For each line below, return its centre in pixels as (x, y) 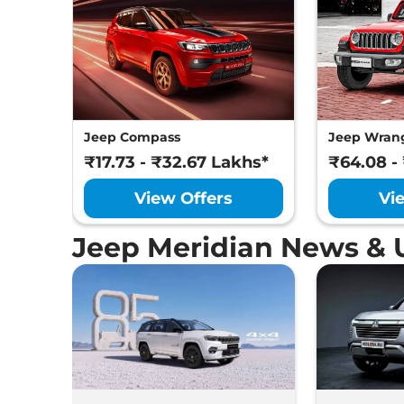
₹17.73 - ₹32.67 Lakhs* (176, 163)
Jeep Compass (132, 138)
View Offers (184, 199)
